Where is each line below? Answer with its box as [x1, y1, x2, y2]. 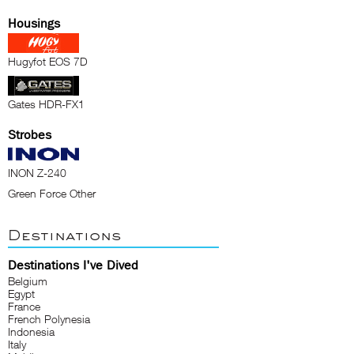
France [8, 299, 40, 313]
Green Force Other [8, 186, 96, 200]
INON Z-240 [8, 166, 66, 179]
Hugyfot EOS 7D [8, 55, 88, 68]
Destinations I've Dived [8, 258, 138, 273]
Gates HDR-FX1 [8, 97, 85, 111]
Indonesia [8, 325, 55, 338]
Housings [8, 16, 60, 31]
